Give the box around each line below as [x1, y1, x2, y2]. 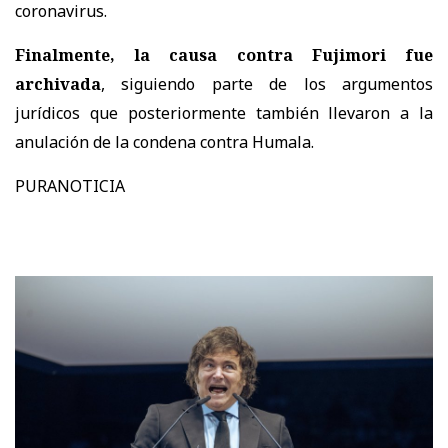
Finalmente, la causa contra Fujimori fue [15, 43, 433, 66]
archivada [15, 72, 101, 95]
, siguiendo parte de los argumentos [101, 72, 433, 95]
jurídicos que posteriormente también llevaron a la [15, 101, 433, 124]
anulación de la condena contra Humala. [15, 130, 314, 153]
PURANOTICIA [15, 174, 125, 197]
